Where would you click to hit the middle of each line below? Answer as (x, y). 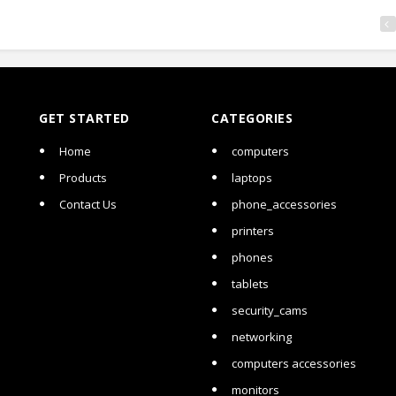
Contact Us (88, 204)
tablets (250, 284)
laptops (252, 178)
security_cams (270, 310)
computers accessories (294, 363)
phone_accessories (284, 204)
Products (83, 178)
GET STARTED (84, 118)
